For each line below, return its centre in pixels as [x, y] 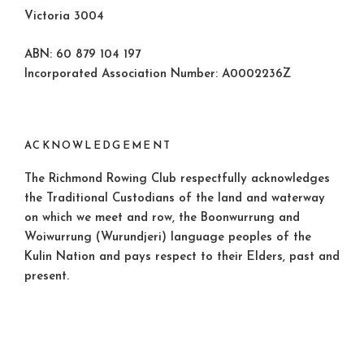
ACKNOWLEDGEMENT [98, 146]
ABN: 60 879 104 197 [82, 54]
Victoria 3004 [64, 17]
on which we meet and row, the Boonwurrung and [162, 218]
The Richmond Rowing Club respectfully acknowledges [177, 179]
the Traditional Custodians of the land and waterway [175, 198]
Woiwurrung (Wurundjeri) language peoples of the [168, 237]
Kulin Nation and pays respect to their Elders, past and [182, 257]
